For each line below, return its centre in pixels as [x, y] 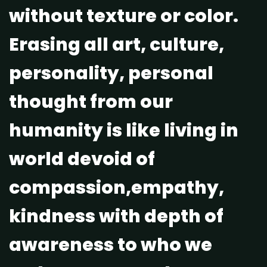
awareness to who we [111, 245]
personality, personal [111, 73]
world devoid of [82, 159]
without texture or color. [124, 16]
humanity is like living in [124, 130]
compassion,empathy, [117, 187]
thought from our [91, 102]
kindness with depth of [116, 216]
